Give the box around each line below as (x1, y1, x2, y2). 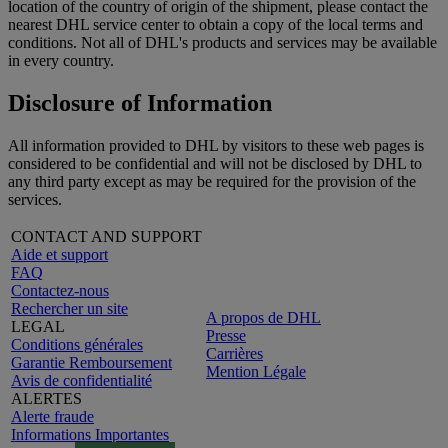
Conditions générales (11, 335, 143, 353)
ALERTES (11, 389, 82, 407)
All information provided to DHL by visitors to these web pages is (8, 136, 424, 154)
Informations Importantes (11, 425, 169, 443)
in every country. (8, 51, 114, 69)
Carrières (206, 344, 263, 362)
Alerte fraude (11, 407, 94, 425)
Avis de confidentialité (11, 371, 152, 389)
